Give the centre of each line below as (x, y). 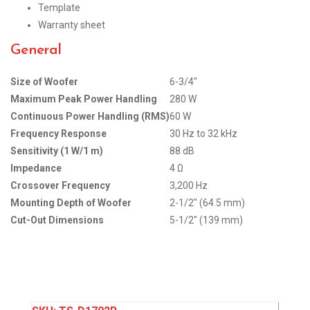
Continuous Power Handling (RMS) (90, 116)
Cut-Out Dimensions (57, 220)
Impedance (36, 168)
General (36, 50)
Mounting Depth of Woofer (71, 202)
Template (59, 7)
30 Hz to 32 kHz (203, 133)
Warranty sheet (72, 25)
